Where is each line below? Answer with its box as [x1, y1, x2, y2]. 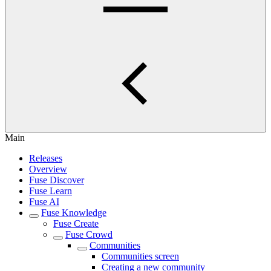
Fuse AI [29, 197, 59, 207]
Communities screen [102, 251, 179, 261]
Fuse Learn [29, 186, 72, 196]
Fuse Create [53, 218, 99, 229]
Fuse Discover [29, 175, 84, 185]
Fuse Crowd [65, 229, 113, 240]
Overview [29, 164, 67, 174]
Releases [29, 153, 62, 163]
